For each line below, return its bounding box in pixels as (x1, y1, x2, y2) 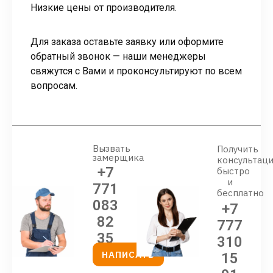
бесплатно (217, 186, 264, 199)
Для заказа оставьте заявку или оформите (30, 35, 224, 48)
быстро (217, 165, 250, 177)
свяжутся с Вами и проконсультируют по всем (30, 65, 242, 77)
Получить (217, 143, 258, 155)
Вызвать (93, 142, 130, 154)
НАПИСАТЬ (102, 248, 155, 260)
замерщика (93, 151, 144, 163)
